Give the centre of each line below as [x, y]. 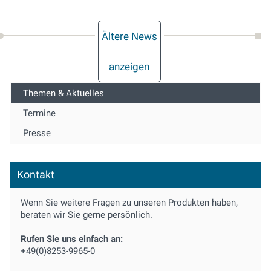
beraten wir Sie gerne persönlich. [87, 214]
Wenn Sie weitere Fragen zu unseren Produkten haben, [129, 202]
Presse [37, 133]
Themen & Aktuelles [64, 93]
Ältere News [129, 36]
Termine [39, 113]
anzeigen [129, 66]
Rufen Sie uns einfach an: [72, 239]
